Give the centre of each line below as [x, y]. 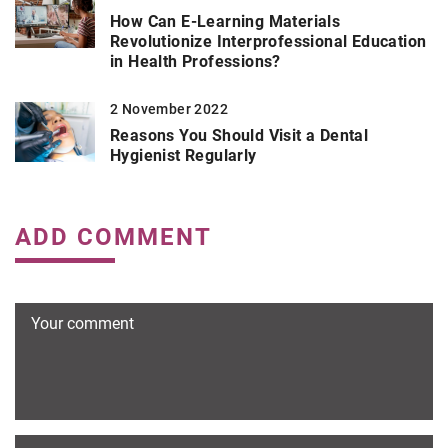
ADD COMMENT [113, 236]
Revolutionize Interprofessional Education [268, 41]
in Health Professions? [195, 61]
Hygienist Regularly [183, 155]
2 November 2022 [169, 108]
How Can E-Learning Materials [225, 21]
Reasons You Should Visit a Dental [239, 135]
